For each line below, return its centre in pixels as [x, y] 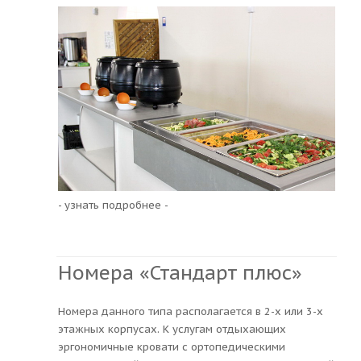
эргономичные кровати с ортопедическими [172, 346]
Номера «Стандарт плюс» [180, 272]
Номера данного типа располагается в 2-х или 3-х [191, 311]
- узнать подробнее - [113, 205]
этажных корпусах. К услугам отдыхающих [172, 329]
